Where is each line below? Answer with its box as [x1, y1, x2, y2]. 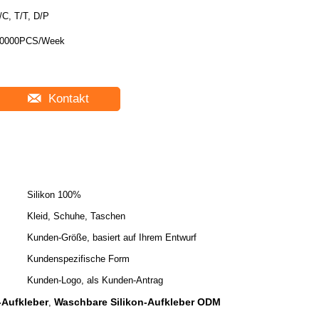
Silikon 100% [27, 189, 81, 200]
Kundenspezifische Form [27, 253, 130, 264]
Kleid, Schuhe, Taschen [27, 211, 125, 221]
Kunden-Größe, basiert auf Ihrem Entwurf [27, 232, 197, 243]
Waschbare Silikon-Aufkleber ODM [54, 296, 221, 308]
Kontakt [45, 92, 89, 105]
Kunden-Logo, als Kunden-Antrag [27, 275, 163, 286]
